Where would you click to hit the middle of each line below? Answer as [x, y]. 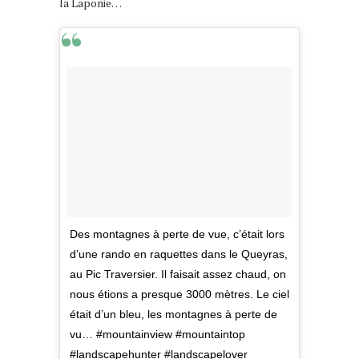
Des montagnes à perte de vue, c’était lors [177, 234]
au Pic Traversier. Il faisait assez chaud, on [178, 274]
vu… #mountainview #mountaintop [157, 334]
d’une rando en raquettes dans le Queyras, [179, 254]
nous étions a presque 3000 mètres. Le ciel [179, 294]
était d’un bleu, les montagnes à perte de [173, 314]
